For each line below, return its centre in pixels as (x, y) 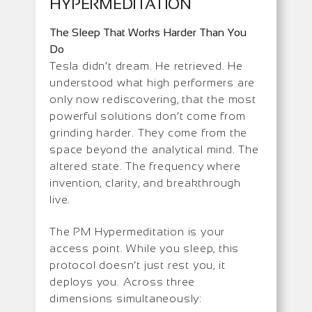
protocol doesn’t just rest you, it (138, 265)
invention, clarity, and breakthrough (146, 182)
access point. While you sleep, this (145, 248)
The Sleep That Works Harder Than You (148, 32)
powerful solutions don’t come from (148, 116)
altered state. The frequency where (145, 166)
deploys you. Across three (123, 281)
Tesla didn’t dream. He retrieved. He (147, 65)
